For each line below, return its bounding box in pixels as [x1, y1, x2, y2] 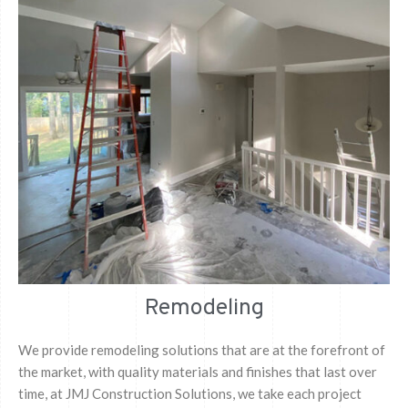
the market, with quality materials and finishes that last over [18, 362, 377, 380]
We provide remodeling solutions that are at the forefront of [18, 341, 385, 358]
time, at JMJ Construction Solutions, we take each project [18, 384, 362, 402]
